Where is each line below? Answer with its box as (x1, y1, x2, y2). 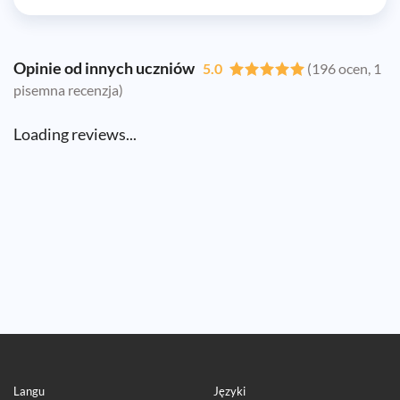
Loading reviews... (13, 123, 137, 144)
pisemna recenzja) (13, 80, 123, 98)
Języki (213, 384, 246, 398)
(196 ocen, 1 (307, 59, 382, 77)
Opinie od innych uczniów (13, 57, 203, 78)
